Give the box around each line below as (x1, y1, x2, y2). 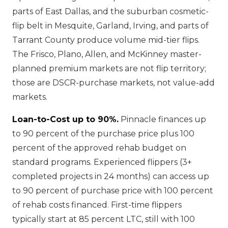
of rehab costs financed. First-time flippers (12, 200, 182, 210)
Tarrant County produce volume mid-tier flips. (12, 35, 199, 45)
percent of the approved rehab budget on (12, 143, 186, 153)
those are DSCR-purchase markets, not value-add (12, 78, 215, 88)
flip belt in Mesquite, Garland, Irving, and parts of (12, 21, 209, 31)
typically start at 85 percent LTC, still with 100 (12, 214, 195, 224)
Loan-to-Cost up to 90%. (12, 115, 119, 124)
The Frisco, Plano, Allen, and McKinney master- (12, 49, 202, 59)
